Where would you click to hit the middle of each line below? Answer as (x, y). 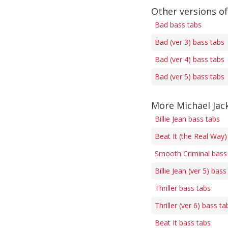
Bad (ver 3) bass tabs (190, 42)
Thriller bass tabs (183, 188)
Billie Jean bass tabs (187, 119)
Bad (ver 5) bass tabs (190, 77)
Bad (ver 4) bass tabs (190, 59)
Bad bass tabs (178, 25)
